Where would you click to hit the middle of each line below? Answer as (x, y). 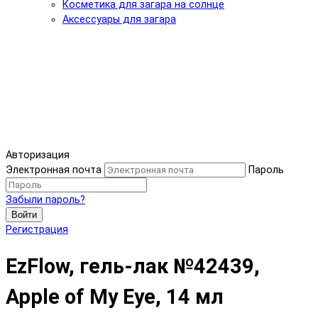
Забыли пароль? (45, 200)
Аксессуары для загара (119, 20)
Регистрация (37, 230)
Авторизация (38, 155)
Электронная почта (54, 170)
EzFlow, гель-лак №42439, (133, 266)
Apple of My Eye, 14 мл (115, 296)
